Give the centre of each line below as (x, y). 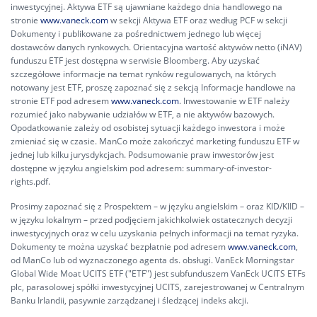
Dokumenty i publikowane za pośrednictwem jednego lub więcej (136, 34)
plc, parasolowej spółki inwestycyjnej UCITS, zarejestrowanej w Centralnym (157, 287)
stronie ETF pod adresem (61, 101)
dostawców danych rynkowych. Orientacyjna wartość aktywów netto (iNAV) (156, 47)
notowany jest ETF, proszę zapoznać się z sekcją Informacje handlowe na (153, 87)
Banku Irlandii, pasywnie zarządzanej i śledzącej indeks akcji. (129, 300)
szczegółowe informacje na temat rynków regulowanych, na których (143, 74)
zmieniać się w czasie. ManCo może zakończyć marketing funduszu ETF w (155, 141)
